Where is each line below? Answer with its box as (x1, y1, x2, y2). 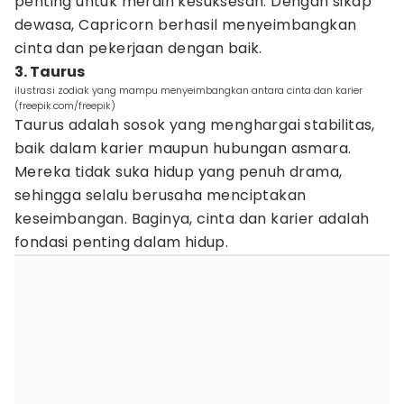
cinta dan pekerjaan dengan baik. (14, 38, 262, 59)
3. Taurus (14, 61, 85, 82)
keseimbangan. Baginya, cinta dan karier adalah (14, 208, 370, 229)
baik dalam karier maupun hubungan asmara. (14, 138, 352, 159)
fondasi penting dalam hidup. (14, 232, 229, 252)
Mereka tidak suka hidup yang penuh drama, (14, 161, 343, 182)
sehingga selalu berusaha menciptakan (14, 185, 307, 206)
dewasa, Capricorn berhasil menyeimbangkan (14, 14, 357, 35)
